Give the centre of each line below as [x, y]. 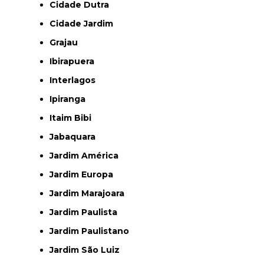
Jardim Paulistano [91, 231]
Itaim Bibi [72, 118]
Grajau [67, 42]
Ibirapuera [73, 61]
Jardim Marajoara [89, 193]
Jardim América [86, 155]
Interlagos [74, 80]
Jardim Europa [83, 174]
